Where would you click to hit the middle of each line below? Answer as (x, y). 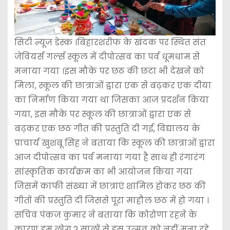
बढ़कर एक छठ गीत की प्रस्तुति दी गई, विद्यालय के (107, 129)
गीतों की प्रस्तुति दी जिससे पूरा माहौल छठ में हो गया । (111, 201)
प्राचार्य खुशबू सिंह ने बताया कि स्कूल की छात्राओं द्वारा (114, 143)
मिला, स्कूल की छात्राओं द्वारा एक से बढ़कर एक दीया (113, 86)
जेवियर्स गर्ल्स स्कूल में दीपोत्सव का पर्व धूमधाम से (107, 57)
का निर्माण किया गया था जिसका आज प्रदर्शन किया (111, 100)
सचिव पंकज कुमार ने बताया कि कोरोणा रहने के (106, 215)
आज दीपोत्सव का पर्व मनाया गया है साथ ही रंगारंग (109, 158)
